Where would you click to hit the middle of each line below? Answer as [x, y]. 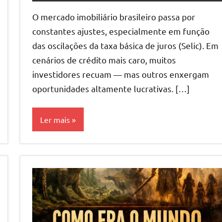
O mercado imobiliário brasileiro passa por [114, 17]
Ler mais [55, 119]
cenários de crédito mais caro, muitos [104, 60]
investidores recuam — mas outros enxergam [121, 74]
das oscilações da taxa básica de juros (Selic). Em [125, 46]
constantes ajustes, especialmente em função [121, 31]
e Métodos [56, 165]
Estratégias [58, 152]
